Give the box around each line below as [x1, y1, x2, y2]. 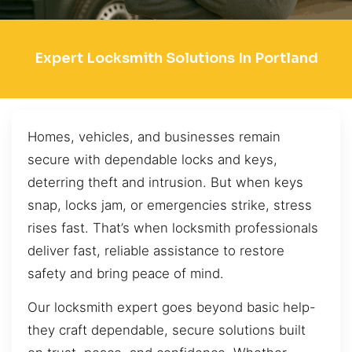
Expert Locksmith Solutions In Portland [34, 49, 318, 68]
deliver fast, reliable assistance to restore [27, 242, 284, 258]
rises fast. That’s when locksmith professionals [27, 219, 318, 236]
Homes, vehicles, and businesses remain [27, 128, 280, 145]
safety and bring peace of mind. [27, 265, 224, 281]
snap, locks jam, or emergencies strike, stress [27, 196, 312, 213]
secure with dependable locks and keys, [27, 151, 277, 167]
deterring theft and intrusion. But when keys [27, 174, 303, 190]
